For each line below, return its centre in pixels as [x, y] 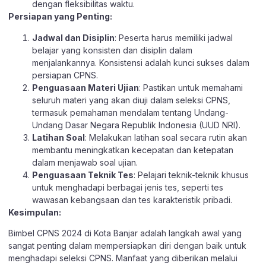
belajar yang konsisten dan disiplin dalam [112, 50]
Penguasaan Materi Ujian [85, 87]
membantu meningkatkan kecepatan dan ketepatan [133, 150]
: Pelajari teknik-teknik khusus [191, 175]
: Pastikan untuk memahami [191, 87]
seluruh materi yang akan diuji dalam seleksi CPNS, [131, 100]
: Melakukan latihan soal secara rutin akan [166, 137]
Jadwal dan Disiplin [73, 37]
